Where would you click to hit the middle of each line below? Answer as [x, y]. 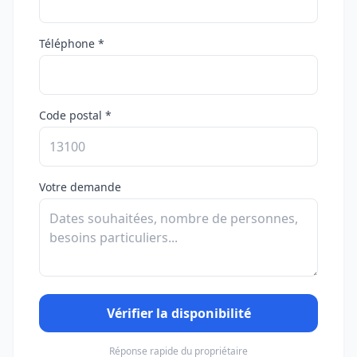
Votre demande [80, 187]
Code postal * [75, 115]
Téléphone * [72, 43]
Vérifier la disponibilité [178, 313]
